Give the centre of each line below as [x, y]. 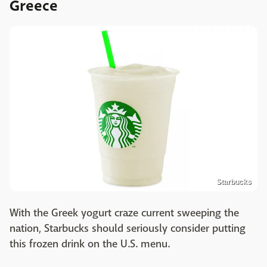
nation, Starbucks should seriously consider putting [128, 228]
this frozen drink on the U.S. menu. [90, 244]
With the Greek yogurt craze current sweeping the [124, 213]
